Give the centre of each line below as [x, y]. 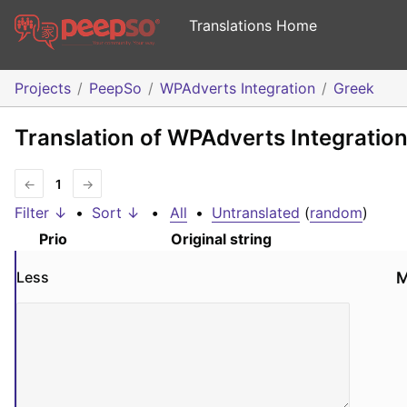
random [336, 213]
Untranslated [256, 213]
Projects [43, 89]
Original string [221, 239]
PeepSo [115, 89]
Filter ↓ [41, 213]
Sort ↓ [116, 213]
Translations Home [253, 25]
